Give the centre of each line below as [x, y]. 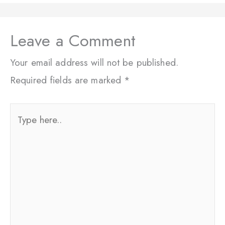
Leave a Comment [73, 41]
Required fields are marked [67, 80]
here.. [21, 129]
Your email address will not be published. [94, 63]
